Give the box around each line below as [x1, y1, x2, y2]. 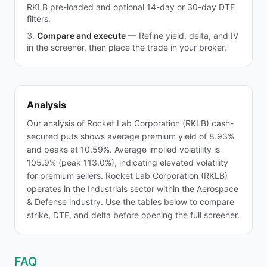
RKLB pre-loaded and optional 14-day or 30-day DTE [27, 2, 235, 12]
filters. [27, 14, 51, 24]
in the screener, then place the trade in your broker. [27, 42, 226, 52]
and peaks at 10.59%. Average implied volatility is [27, 144, 220, 154]
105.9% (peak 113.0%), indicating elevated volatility [27, 157, 228, 167]
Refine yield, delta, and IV [139, 30, 238, 41]
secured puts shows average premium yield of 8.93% [27, 131, 234, 141]
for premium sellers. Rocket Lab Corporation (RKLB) [27, 170, 228, 181]
